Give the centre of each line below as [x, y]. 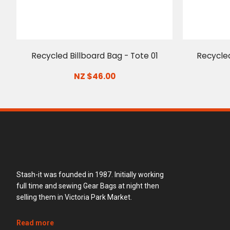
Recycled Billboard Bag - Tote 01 [94, 55]
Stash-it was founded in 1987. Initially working [90, 175]
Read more [35, 223]
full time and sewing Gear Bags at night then [88, 186]
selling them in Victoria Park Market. [74, 197]
